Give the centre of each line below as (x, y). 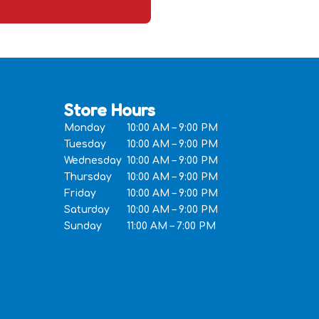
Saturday (87, 210)
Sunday (83, 226)
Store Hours (109, 110)
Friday (80, 193)
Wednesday (93, 161)
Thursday (88, 177)
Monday (84, 128)
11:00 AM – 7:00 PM (171, 226)
